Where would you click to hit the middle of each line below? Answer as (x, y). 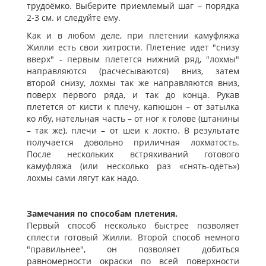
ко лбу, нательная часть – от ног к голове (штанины (133, 119)
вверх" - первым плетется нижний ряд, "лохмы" (133, 59)
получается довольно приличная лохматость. (133, 142)
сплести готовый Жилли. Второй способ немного (133, 237)
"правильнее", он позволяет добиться (133, 249)
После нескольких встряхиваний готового (133, 154)
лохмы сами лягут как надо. (83, 178)
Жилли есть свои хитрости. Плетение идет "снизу (133, 47)
